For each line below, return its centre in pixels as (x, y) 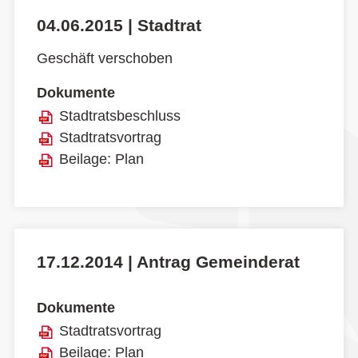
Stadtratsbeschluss (120, 116)
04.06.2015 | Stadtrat (119, 26)
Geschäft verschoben (105, 58)
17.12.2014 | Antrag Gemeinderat (168, 262)
